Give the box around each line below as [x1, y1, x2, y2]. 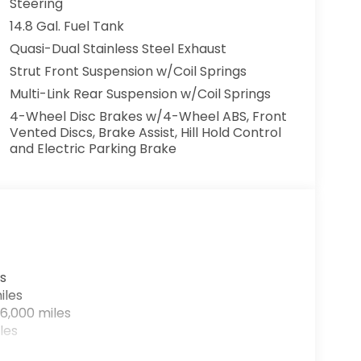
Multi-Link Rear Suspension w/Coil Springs [9, 85, 271, 104]
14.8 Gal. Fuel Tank [9, 17, 124, 36]
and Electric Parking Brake [9, 139, 176, 159]
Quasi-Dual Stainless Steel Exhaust [9, 39, 226, 59]
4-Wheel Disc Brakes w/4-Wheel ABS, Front [9, 107, 287, 127]
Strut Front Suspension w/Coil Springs [9, 62, 247, 81]
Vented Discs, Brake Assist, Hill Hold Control [9, 123, 281, 143]
